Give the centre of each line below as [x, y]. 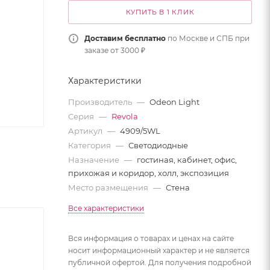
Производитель [101, 102]
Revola [125, 116]
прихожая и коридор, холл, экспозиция [149, 173]
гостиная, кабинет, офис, [187, 160]
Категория [90, 145]
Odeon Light [174, 102]
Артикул [86, 131]
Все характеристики [106, 208]
